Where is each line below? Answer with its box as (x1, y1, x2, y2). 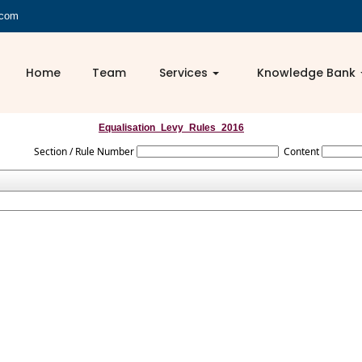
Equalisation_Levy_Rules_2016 (99, 122, 244, 133)
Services (159, 65, 212, 81)
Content (284, 145, 320, 158)
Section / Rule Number (33, 145, 134, 158)
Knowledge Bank (256, 65, 359, 81)
